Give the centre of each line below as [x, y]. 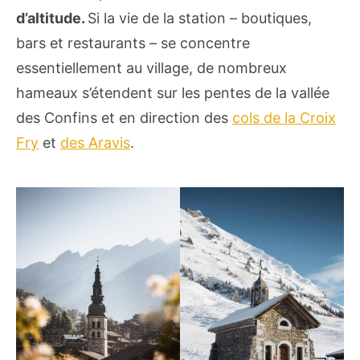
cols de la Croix [284, 117]
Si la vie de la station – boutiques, [200, 18]
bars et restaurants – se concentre [133, 43]
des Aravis [95, 142]
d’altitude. [52, 18]
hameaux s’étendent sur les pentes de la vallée [173, 92]
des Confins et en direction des [124, 117]
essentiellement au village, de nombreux [151, 67]
